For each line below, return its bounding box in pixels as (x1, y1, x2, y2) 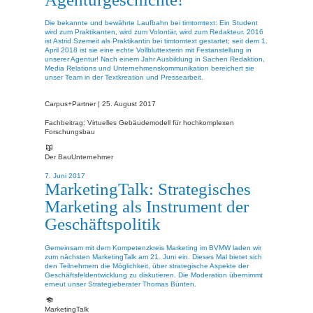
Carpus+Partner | (45, 99, 102, 108)
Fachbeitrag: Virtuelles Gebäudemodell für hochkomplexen (45, 119, 234, 127)
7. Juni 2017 (45, 172, 85, 180)
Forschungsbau (45, 128, 95, 136)
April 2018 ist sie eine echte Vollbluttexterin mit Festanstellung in (45, 46, 252, 54)
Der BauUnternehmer (45, 152, 113, 161)
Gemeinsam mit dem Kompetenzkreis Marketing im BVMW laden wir (45, 243, 261, 252)
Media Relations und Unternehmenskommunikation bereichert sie (45, 64, 254, 73)
